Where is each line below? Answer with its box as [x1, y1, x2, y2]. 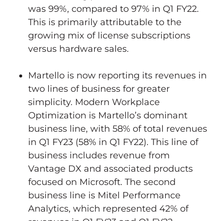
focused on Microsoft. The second [28, 176, 176, 187]
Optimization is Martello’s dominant [28, 110, 187, 121]
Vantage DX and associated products [28, 163, 193, 174]
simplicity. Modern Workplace [28, 96, 160, 108]
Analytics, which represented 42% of [28, 203, 188, 214]
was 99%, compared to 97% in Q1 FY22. [28, 3, 199, 14]
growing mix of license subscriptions [28, 30, 190, 41]
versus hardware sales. [28, 43, 129, 54]
